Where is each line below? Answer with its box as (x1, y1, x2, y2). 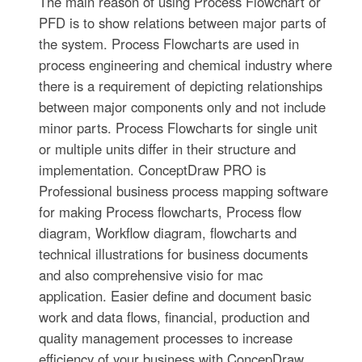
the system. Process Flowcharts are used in (39, 34, 300, 54)
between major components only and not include (39, 97, 326, 117)
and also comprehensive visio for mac (39, 265, 263, 285)
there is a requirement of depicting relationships (39, 76, 323, 96)
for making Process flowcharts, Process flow (39, 202, 302, 222)
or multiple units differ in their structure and (39, 139, 297, 159)
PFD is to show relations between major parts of (39, 13, 327, 33)
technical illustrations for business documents (39, 244, 309, 264)
